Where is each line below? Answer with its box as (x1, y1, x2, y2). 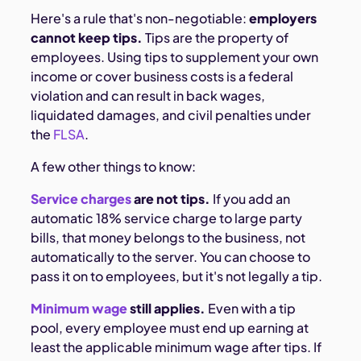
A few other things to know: (31, 158, 197, 176)
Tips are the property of (143, 29, 289, 47)
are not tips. (131, 190, 211, 208)
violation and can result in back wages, (31, 87, 266, 105)
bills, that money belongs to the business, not (31, 229, 306, 247)
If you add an (210, 190, 291, 208)
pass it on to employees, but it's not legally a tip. (31, 268, 323, 285)
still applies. (127, 300, 206, 317)
